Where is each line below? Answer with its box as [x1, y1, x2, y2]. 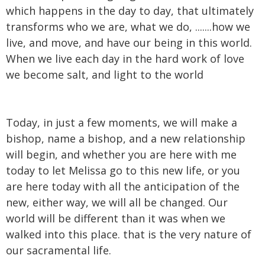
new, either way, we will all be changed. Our [6, 195, 228, 209]
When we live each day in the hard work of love [6, 51, 244, 66]
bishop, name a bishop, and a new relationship [6, 131, 245, 146]
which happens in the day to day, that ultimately [6, 3, 254, 18]
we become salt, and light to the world [6, 67, 203, 82]
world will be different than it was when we [6, 211, 225, 225]
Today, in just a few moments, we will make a [6, 115, 237, 130]
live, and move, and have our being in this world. [6, 35, 252, 50]
